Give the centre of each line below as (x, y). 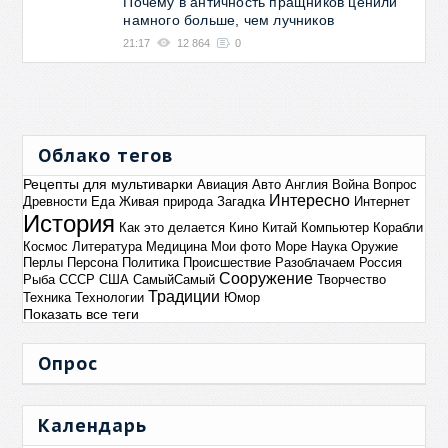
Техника (47, 297)
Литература (107, 246)
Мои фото (241, 246)
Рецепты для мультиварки (108, 183)
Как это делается (172, 227)
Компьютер (335, 227)
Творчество (352, 279)
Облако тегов (106, 155)
